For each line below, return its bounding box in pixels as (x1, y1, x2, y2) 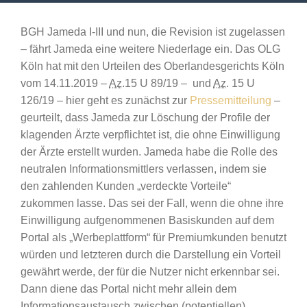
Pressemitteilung (190, 95, 271, 106)
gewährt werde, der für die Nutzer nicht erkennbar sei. (21, 266, 280, 278)
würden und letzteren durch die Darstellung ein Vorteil (21, 249, 281, 260)
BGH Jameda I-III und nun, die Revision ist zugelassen (21, 26, 285, 38)
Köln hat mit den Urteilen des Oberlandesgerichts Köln (21, 60, 284, 72)
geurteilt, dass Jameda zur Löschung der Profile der (21, 112, 270, 123)
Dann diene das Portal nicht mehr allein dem (21, 283, 236, 295)
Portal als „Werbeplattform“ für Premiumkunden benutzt (21, 232, 286, 243)
